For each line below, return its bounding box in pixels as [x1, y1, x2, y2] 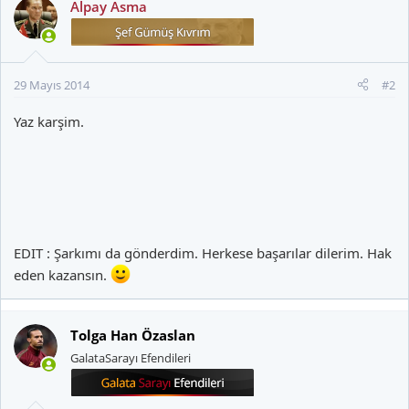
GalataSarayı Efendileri [70, 349, 191, 366]
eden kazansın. [14, 265, 110, 284]
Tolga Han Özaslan [70, 325, 195, 344]
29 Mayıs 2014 [14, 76, 89, 93]
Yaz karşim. [14, 111, 84, 131]
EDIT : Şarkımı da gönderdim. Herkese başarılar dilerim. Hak [14, 243, 392, 262]
